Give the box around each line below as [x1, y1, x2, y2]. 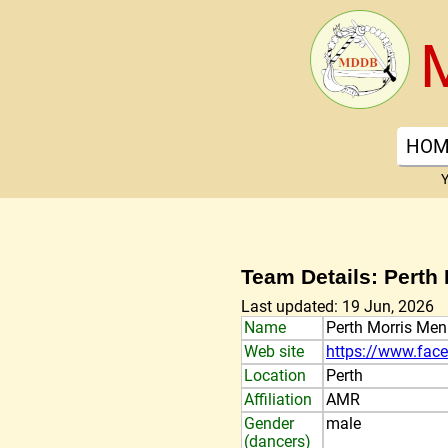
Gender [244, 414, 294, 433]
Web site [244, 342, 304, 361]
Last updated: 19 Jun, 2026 [241, 297, 434, 316]
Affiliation [244, 390, 312, 409]
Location [244, 366, 306, 385]
